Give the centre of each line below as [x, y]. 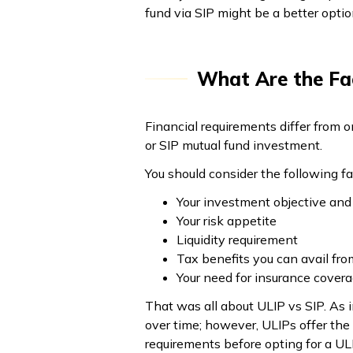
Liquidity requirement [239, 239]
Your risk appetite [228, 220]
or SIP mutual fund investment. [234, 145]
